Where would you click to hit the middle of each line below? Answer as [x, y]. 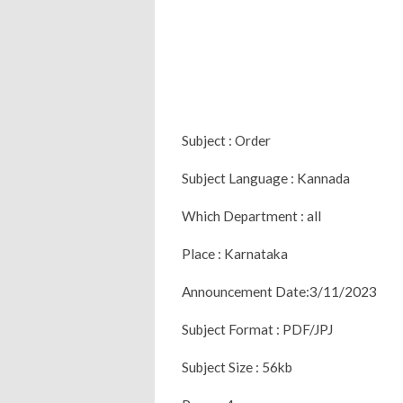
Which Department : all [251, 215]
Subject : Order [228, 140]
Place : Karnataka [235, 253]
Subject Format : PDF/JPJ [257, 329]
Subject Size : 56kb [237, 367]
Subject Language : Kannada [266, 178]
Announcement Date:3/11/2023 [279, 291]
